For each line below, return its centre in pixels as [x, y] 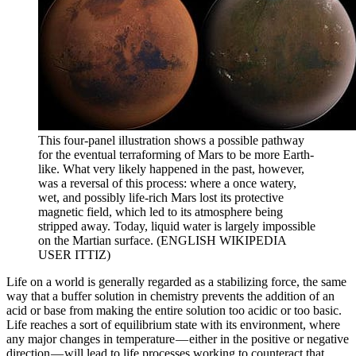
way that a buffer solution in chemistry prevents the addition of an [170, 296]
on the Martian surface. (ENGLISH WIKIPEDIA [162, 241]
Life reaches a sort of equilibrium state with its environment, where [173, 325]
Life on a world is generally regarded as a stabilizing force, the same [176, 282]
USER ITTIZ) [74, 255]
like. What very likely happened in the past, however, [171, 169]
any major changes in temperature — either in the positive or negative [178, 339]
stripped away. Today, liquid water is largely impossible [177, 226]
